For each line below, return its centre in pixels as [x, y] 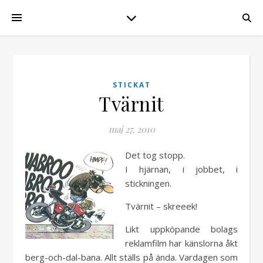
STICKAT [131, 85]
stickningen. [148, 183]
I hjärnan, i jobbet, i [181, 169]
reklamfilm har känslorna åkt [181, 243]
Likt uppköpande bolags [181, 229]
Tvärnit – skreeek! [161, 206]
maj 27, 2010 [131, 129]
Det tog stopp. [155, 155]
